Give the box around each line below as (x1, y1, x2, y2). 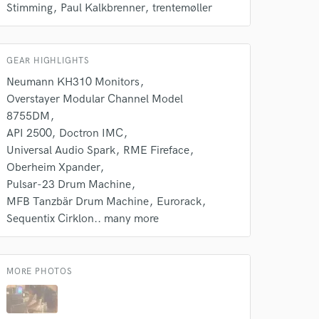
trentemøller (152, 1, 212, 15)
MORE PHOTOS (6, 266, 73, 277)
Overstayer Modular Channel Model (6, 93, 183, 106)
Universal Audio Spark (6, 144, 115, 157)
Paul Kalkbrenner (61, 1, 145, 15)
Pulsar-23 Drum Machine (6, 178, 131, 192)
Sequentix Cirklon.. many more (6, 212, 159, 226)
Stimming (6, 1, 53, 15)
